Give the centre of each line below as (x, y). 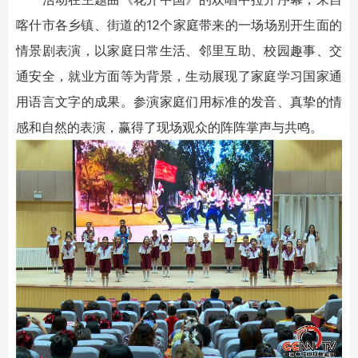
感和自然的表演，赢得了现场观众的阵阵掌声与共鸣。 (169, 127)
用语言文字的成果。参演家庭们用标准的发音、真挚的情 (179, 102)
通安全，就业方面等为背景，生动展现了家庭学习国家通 (179, 76)
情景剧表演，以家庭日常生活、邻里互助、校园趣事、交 (179, 51)
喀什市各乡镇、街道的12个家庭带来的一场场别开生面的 (179, 25)
